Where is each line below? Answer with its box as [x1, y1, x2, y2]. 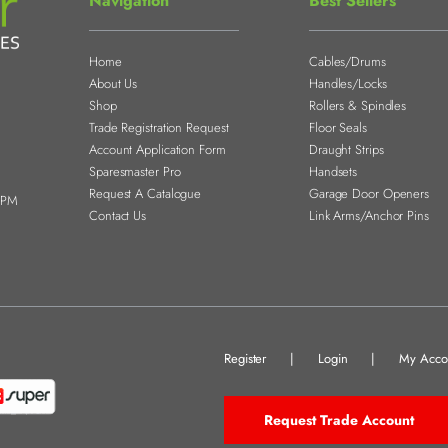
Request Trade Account [264, 410, 414, 431]
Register [224, 349, 267, 369]
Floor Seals [308, 118, 367, 138]
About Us [89, 74, 138, 94]
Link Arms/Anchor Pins [308, 206, 429, 226]
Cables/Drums [308, 52, 386, 72]
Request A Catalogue [89, 184, 202, 204]
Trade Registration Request [89, 118, 229, 138]
